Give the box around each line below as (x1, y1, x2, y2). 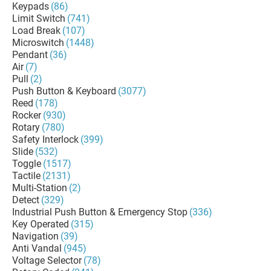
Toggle (12, 158, 41, 169)
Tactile (12, 170, 41, 181)
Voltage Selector (12, 255, 82, 266)
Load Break (12, 25, 60, 36)
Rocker (12, 109, 41, 121)
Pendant (12, 49, 48, 60)
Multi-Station (12, 182, 67, 194)
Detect (12, 194, 39, 206)
